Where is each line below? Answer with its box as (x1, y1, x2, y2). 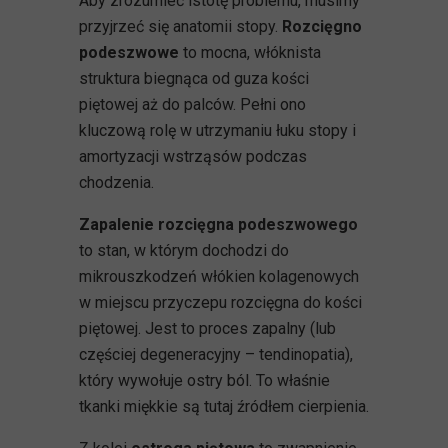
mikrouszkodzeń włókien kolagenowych (79, 266, 359, 286)
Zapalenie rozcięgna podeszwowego (79, 214, 358, 234)
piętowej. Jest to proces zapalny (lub (79, 318, 336, 338)
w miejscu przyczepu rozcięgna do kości (79, 292, 362, 312)
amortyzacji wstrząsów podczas (79, 146, 307, 166)
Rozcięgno (282, 16, 362, 36)
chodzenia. (79, 172, 154, 192)
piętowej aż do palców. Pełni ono (79, 94, 306, 114)
